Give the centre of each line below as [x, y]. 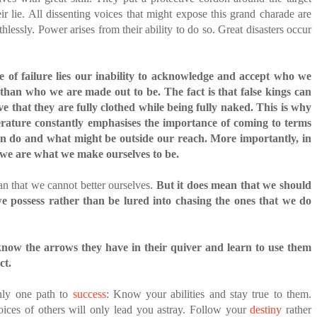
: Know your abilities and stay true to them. [208, 294]
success [89, 294]
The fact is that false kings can [236, 92]
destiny [266, 310]
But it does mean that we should [232, 185]
